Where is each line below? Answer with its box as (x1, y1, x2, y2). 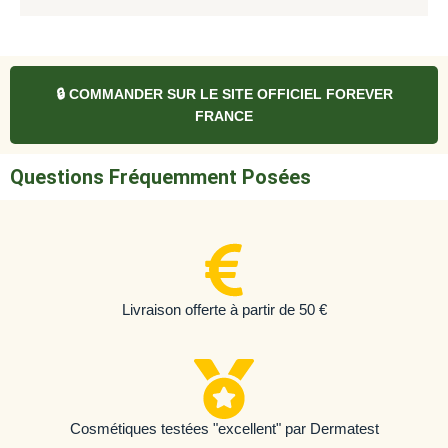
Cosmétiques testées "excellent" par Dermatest (69, 419, 379, 437)
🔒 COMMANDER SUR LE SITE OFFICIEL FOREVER (55, 85, 393, 102)
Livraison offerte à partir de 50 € (121, 300, 327, 318)
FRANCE (195, 107, 253, 124)
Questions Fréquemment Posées (10, 164, 311, 189)
